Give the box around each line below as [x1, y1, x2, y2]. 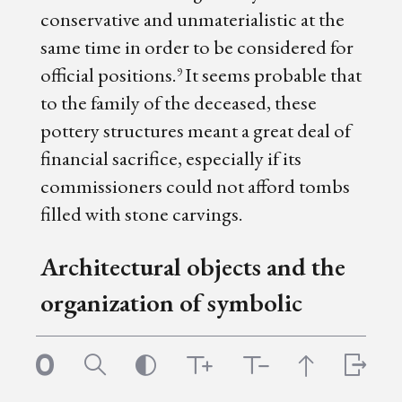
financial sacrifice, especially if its [39, 144, 301, 172]
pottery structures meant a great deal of [39, 117, 351, 144]
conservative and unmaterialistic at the [39, 5, 345, 33]
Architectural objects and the [39, 249, 345, 284]
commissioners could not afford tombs [39, 172, 350, 200]
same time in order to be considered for [39, 33, 354, 61]
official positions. [39, 61, 177, 89]
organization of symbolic [39, 284, 302, 319]
